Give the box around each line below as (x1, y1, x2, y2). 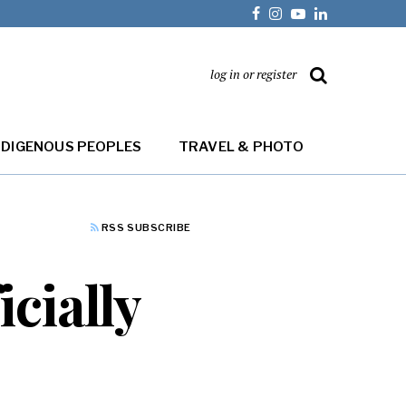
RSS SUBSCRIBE (99, 221, 191, 235)
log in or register (210, 65, 296, 82)
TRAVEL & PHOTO (178, 139, 304, 155)
